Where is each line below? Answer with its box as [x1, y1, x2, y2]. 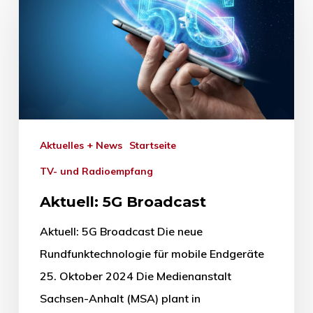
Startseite [135, 138, 176, 152]
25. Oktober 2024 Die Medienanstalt [39, 268, 231, 283]
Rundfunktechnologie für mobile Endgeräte [39, 246, 264, 261]
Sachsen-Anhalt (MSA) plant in [39, 291, 201, 305]
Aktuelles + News [46, 138, 122, 152]
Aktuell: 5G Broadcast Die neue [39, 224, 203, 238]
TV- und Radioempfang [46, 164, 153, 177]
